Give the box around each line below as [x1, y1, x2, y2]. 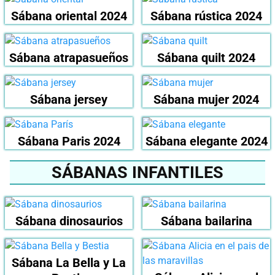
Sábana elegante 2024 [145, 133, 268, 149]
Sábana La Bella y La [12, 255, 126, 270]
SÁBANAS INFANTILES [52, 162, 223, 182]
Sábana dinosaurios [15, 213, 123, 228]
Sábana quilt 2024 [157, 50, 255, 65]
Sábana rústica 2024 [150, 8, 262, 23]
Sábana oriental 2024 [10, 8, 127, 23]
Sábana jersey [30, 91, 107, 107]
